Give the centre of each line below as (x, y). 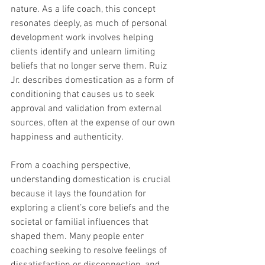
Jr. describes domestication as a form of (93, 81)
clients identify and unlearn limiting (84, 52)
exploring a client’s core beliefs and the (91, 209)
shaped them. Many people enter (78, 237)
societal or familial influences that (81, 223)
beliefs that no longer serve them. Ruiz (90, 67)
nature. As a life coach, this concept (84, 10)
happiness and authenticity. (67, 138)
